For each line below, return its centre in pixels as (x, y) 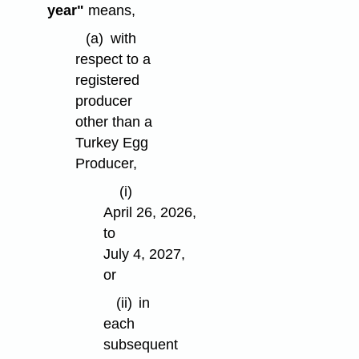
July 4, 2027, (145, 254)
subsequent (141, 344)
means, (109, 11)
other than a (113, 122)
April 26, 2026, (150, 212)
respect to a (113, 60)
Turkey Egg (111, 143)
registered (107, 81)
